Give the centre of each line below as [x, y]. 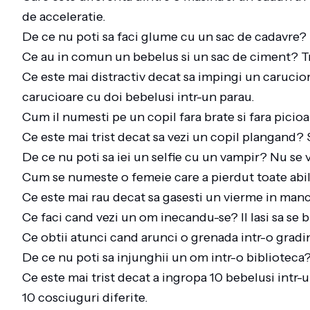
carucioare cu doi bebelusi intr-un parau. [141, 97]
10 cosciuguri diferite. [88, 298]
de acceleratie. [67, 17]
